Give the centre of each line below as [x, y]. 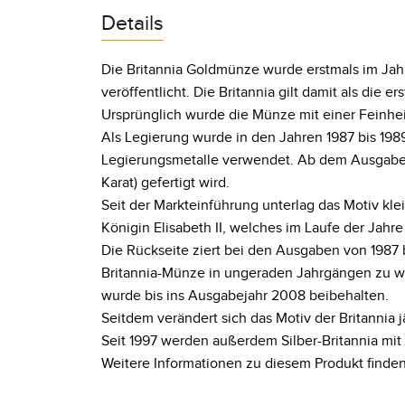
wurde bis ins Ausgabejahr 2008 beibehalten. [245, 296]
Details [132, 24]
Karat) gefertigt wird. [165, 183]
